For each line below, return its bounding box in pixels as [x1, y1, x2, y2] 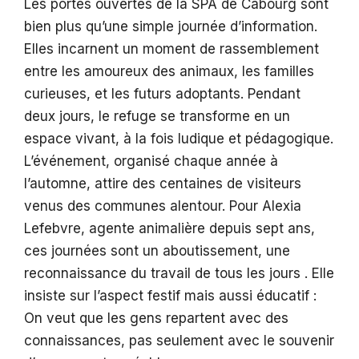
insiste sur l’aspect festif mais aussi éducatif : [24, 288, 317, 305]
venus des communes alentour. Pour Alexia [24, 198, 301, 215]
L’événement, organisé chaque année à [24, 153, 278, 170]
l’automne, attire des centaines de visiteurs [24, 175, 301, 192]
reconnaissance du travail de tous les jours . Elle [24, 265, 334, 282]
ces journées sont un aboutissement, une [24, 243, 290, 260]
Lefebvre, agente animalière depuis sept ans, [24, 220, 315, 237]
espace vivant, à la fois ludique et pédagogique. [24, 131, 333, 147]
